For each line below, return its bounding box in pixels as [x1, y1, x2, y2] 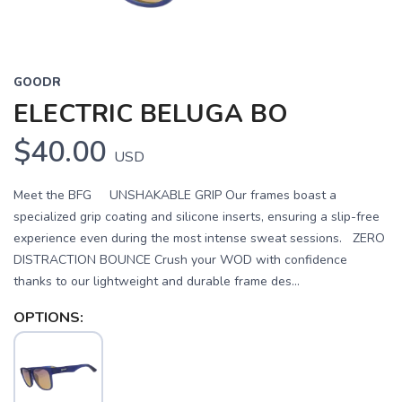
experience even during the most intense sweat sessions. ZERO [13, 230, 385, 248]
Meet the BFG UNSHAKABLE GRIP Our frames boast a [13, 187, 336, 205]
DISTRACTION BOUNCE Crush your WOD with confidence [13, 251, 347, 269]
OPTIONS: [13, 308, 83, 328]
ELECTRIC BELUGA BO [13, 97, 287, 132]
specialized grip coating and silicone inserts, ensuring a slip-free [13, 208, 380, 226]
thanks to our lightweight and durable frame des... [13, 273, 300, 291]
